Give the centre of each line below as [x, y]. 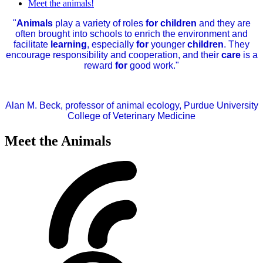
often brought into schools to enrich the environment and [131, 34]
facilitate [32, 45]
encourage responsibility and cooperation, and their [113, 55]
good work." [153, 66]
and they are [223, 23]
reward [100, 66]
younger [168, 45]
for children [171, 23]
